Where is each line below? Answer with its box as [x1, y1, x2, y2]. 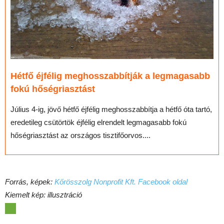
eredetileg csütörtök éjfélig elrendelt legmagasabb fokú [10, 118, 186, 127]
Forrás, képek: [5, 177, 54, 186]
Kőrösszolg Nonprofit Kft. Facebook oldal [54, 177, 187, 186]
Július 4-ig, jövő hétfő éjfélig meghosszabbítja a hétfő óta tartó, [10, 105, 212, 114]
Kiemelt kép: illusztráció [5, 190, 82, 199]
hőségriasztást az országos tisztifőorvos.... [10, 131, 150, 140]
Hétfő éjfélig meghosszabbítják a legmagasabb [10, 71, 210, 81]
